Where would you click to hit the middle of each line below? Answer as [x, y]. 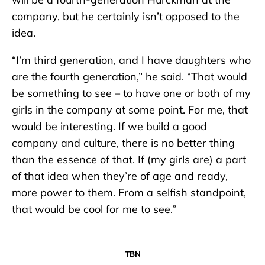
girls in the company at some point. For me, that [130, 109]
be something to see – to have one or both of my [131, 93]
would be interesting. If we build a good [109, 126]
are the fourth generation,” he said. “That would [130, 76]
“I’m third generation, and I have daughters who [131, 60]
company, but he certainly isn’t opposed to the [126, 16]
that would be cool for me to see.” [94, 209]
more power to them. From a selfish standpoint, [129, 192]
